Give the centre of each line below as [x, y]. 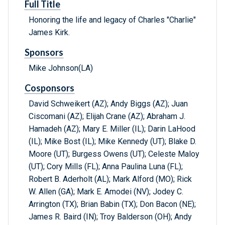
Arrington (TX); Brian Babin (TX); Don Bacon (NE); [112, 204]
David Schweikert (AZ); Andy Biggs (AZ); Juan [108, 104]
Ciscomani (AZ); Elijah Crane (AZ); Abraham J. [107, 117]
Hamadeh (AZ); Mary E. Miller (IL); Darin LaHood [112, 129]
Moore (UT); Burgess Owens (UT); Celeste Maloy [114, 154]
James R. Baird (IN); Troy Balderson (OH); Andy [110, 217]
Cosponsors [49, 88]
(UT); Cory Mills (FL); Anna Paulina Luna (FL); [106, 167]
